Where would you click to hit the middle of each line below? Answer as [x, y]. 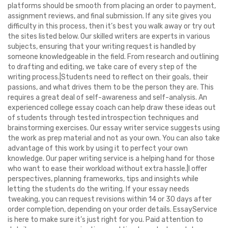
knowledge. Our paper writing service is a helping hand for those [111, 159]
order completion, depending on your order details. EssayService [112, 209]
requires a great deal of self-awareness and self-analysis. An [107, 97]
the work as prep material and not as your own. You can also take [114, 138]
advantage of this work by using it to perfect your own [98, 148]
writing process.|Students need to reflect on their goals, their [108, 77]
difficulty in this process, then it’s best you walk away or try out [111, 26]
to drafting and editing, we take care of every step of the [102, 67]
